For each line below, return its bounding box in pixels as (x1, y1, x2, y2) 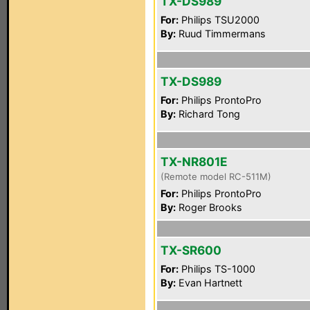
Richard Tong (176, 108, 240, 120)
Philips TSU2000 (179, 14, 259, 26)
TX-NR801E (161, 154, 228, 169)
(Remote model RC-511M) (161, 171, 271, 182)
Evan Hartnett (176, 277, 242, 289)
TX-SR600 (161, 243, 221, 257)
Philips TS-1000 (179, 263, 255, 275)
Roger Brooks (176, 201, 242, 213)
